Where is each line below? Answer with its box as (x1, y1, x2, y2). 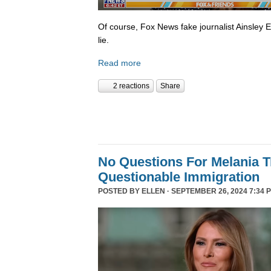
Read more (98, 57, 141, 68)
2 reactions (113, 82, 149, 91)
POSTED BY (98, 187, 142, 196)
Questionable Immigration (98, 169, 260, 185)
